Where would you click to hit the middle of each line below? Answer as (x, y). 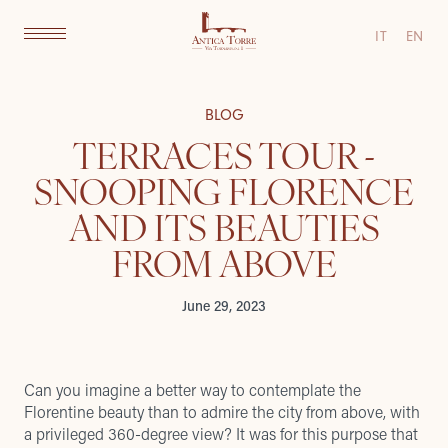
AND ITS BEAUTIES (224, 226)
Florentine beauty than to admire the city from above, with (222, 411)
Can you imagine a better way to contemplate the (192, 389)
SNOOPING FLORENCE (224, 190)
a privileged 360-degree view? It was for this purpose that (221, 433)
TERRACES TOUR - (224, 154)
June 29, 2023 (224, 305)
